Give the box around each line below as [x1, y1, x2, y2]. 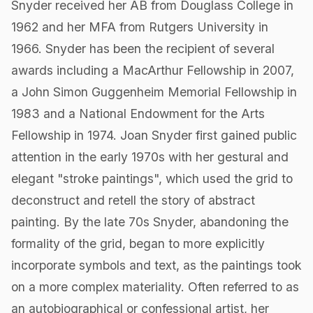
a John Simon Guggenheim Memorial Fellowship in [11, 85, 297, 100]
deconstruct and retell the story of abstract [11, 193, 255, 208]
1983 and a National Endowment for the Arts [11, 106, 265, 122]
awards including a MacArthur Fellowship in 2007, [11, 63, 294, 78]
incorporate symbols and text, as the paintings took [11, 258, 302, 273]
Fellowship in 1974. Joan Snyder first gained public [11, 128, 297, 143]
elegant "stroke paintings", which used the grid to [11, 171, 293, 187]
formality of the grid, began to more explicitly [11, 236, 265, 252]
